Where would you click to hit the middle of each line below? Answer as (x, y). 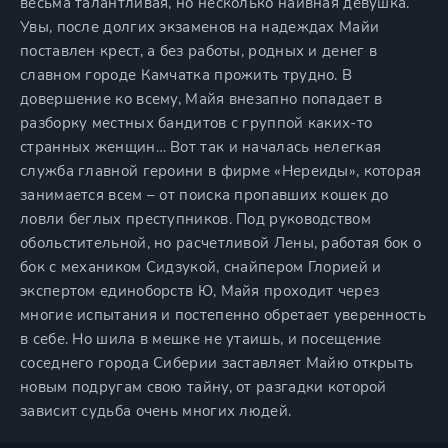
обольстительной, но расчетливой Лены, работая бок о (221, 243)
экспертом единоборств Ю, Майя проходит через (200, 291)
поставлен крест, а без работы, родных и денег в (199, 51)
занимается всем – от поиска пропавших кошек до (204, 195)
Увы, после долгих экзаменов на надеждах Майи (200, 27)
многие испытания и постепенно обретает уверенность (223, 315)
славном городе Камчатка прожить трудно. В (186, 75)
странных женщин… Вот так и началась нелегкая (201, 147)
